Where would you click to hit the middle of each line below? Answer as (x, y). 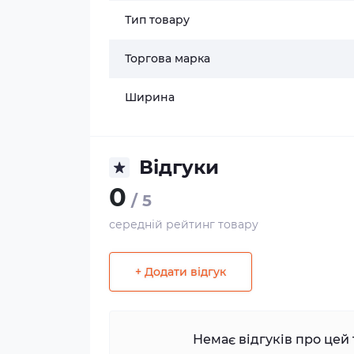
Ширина (150, 97)
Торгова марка (168, 58)
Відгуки (179, 167)
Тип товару (157, 20)
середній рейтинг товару (184, 224)
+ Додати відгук (181, 271)
